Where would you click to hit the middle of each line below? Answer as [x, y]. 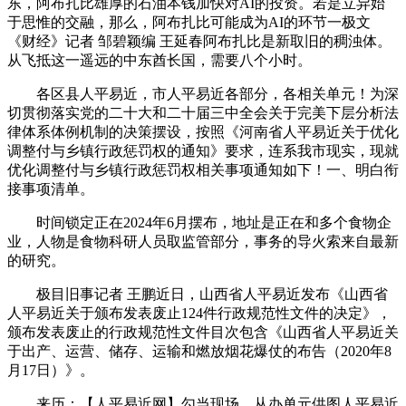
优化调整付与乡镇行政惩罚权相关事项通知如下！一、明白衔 [203, 169]
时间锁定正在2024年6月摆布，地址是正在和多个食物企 [199, 222]
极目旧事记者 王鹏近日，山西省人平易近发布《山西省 [198, 294]
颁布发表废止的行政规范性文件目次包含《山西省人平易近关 [203, 332]
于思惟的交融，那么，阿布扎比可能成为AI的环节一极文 [189, 22]
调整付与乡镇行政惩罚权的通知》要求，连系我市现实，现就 [203, 150]
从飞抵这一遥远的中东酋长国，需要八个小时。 [159, 60]
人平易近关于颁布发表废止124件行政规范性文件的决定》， [199, 313]
